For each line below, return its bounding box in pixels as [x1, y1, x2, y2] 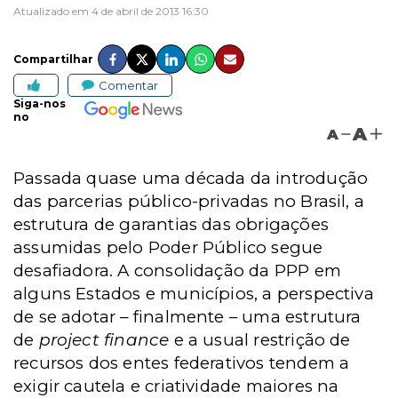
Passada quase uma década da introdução [13, 168, 369, 188]
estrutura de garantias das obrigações [13, 214, 329, 235]
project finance [38, 330, 170, 350]
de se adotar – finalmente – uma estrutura [13, 306, 362, 327]
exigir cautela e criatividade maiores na [13, 376, 339, 396]
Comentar [99, 77, 158, 92]
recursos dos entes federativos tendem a [13, 353, 350, 373]
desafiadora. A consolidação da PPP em [13, 260, 341, 281]
